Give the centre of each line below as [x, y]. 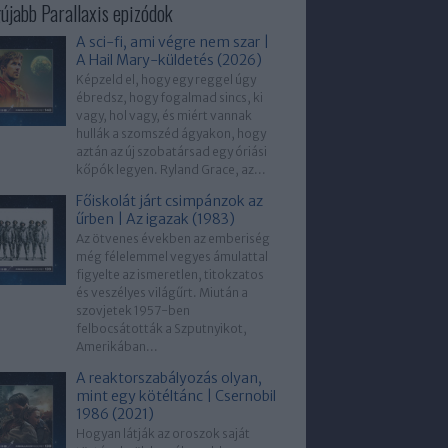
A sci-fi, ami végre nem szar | [172, 42]
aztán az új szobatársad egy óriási [171, 151]
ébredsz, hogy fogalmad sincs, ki [169, 97]
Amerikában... [117, 346]
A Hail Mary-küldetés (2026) [169, 60]
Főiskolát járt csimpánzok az [169, 201]
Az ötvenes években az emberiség [173, 238]
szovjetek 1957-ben [133, 310]
